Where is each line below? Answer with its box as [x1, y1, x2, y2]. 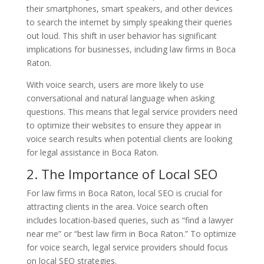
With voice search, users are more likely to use [26, 78, 204, 90]
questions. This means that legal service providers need [26, 105, 237, 117]
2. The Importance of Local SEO [26, 164, 217, 183]
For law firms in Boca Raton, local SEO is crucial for [26, 187, 222, 199]
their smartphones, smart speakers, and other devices [26, 2, 233, 14]
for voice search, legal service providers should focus [26, 241, 228, 253]
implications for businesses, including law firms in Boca [26, 43, 236, 55]
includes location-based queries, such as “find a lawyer [26, 214, 233, 226]
